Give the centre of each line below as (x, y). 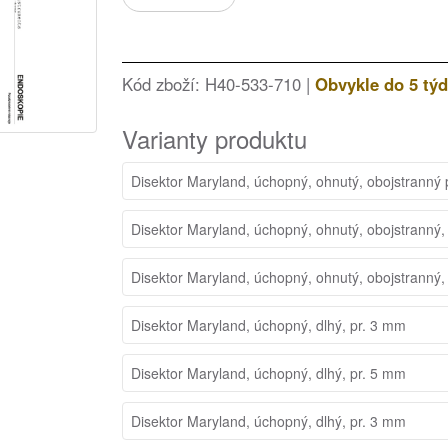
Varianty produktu (214, 138)
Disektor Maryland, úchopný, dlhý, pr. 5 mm (268, 372)
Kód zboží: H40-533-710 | (218, 83)
